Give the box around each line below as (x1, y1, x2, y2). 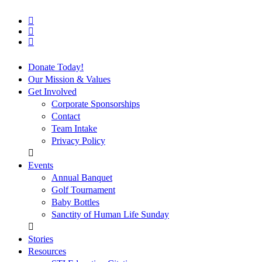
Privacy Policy (51, 136, 105, 146)
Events (28, 160, 53, 171)
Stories (28, 234, 53, 244)
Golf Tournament (51, 185, 115, 195)
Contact (51, 111, 80, 122)
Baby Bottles (51, 197, 99, 208)
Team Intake (51, 123, 97, 134)
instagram (27, 36, 63, 47)
